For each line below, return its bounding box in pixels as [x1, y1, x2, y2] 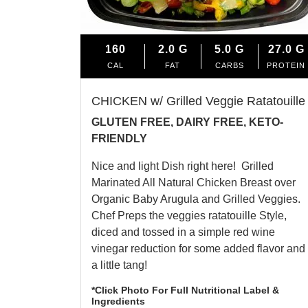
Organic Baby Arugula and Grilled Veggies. [91, 192, 303, 205]
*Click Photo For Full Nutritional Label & [91, 284, 279, 296]
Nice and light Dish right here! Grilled [91, 159, 274, 172]
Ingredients [91, 295, 145, 307]
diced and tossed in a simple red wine [91, 225, 275, 238]
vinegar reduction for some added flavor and [91, 242, 305, 254]
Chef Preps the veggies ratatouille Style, [91, 209, 287, 221]
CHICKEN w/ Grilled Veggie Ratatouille [91, 93, 305, 108]
